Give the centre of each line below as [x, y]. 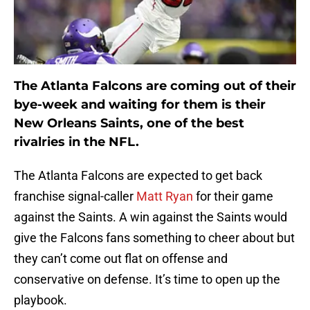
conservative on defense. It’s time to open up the [147, 280]
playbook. [40, 300]
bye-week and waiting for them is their [140, 105]
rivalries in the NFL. [76, 142]
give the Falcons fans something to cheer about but [154, 238]
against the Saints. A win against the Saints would [151, 217]
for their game [233, 197]
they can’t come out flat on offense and [121, 259]
